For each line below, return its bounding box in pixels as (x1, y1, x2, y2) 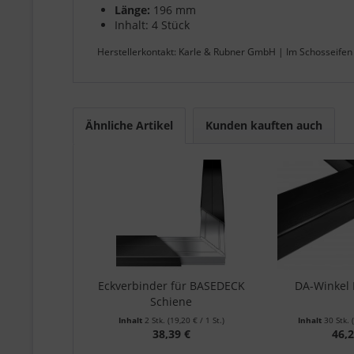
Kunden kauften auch (205, 117, 322, 133)
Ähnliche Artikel (85, 117, 173, 133)
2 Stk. (144, 314, 165, 326)
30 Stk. (324, 314, 350, 326)
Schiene (150, 293, 193, 309)
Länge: (115, 2, 150, 17)
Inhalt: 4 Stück (115, 17, 190, 32)
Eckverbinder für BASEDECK (97, 277, 245, 293)
